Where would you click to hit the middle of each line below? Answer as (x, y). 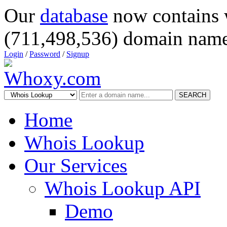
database (74, 15)
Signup (78, 54)
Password (45, 54)
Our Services (76, 165)
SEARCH (193, 95)
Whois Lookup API (123, 188)
